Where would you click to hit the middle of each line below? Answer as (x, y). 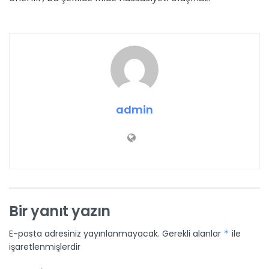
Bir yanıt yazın (60, 211)
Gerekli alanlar (193, 233)
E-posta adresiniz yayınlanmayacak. (84, 233)
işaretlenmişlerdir (45, 246)
